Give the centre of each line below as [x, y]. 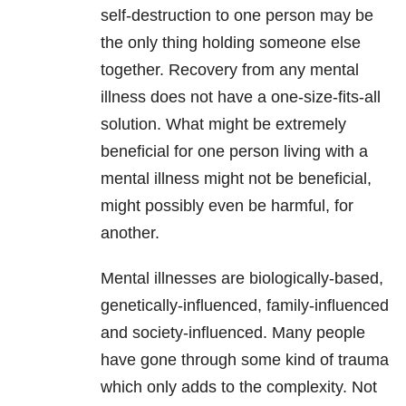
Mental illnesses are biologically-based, [242, 279]
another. [130, 233]
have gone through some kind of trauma [245, 360]
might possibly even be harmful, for [227, 206]
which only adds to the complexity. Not [239, 387]
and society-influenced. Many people [233, 333]
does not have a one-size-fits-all [263, 97]
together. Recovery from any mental [230, 70]
